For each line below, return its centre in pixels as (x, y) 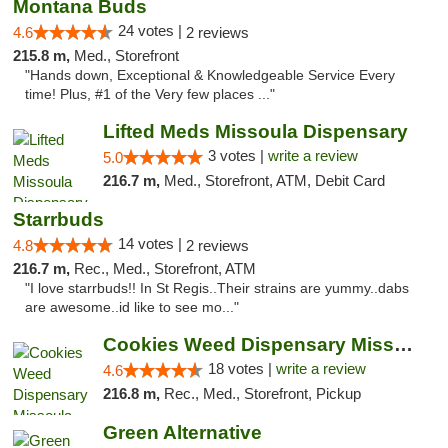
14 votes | (152, 243)
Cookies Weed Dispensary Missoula (403, 344)
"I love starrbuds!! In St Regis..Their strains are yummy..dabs (217, 288)
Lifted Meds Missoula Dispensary (255, 131)
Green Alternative (182, 432)
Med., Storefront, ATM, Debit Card (274, 180)
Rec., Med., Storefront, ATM (165, 268)
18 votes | (241, 368)
